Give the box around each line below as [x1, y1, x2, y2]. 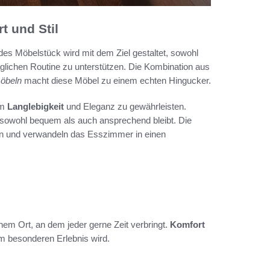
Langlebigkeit [7, 101, 64, 112]
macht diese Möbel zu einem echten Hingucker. [22, 75, 211, 86]
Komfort [170, 219, 205, 230]
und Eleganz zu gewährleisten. [64, 101, 186, 112]
